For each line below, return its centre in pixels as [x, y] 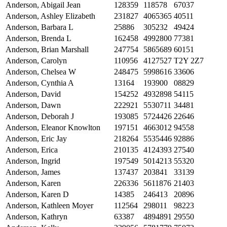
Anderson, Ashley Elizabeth [50, 16]
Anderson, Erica [32, 150]
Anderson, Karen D [37, 195]
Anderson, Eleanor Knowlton [53, 128]
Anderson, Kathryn [36, 217]
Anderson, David [33, 94]
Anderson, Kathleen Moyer [49, 206]
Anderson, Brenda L [39, 39]
